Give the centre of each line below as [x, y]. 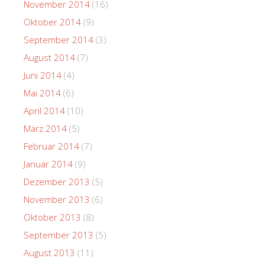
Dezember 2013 [57, 181]
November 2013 [57, 199]
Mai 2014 [42, 93]
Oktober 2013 [52, 217]
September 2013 [59, 235]
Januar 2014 [48, 164]
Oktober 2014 [52, 22]
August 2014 [49, 57]
